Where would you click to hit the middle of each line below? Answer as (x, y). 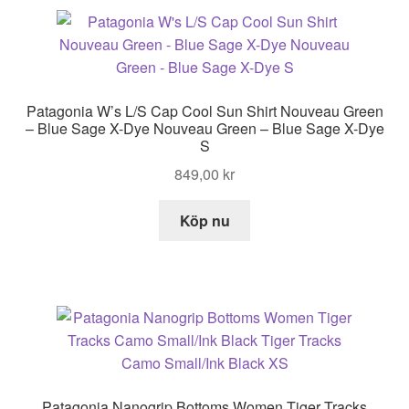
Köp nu (204, 220)
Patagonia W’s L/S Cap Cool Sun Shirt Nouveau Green (204, 111)
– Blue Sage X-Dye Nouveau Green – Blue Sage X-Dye (204, 129)
